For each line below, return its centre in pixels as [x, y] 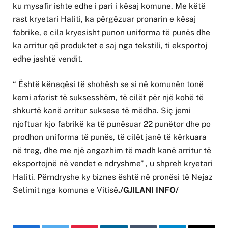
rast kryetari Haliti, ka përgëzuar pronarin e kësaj [104, 19]
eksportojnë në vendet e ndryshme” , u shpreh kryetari [113, 164]
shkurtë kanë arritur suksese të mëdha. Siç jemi [102, 111]
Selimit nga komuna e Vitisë [65, 190]
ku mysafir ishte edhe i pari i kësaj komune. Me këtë [109, 6]
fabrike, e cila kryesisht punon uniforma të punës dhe [111, 33]
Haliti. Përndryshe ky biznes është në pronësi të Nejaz [113, 177]
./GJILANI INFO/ [148, 190]
